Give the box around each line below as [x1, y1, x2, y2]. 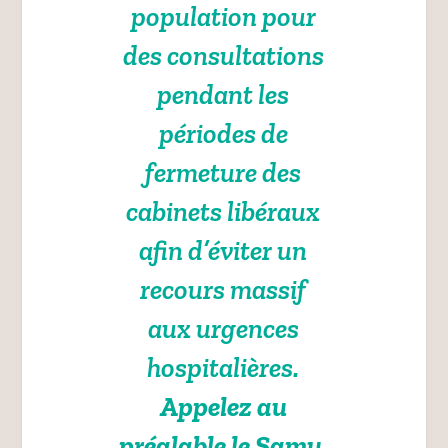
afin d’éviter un [139, 233, 308, 267]
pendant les [157, 77, 290, 111]
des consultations [122, 38, 324, 72]
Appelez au [159, 389, 287, 423]
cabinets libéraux [126, 194, 321, 228]
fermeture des [145, 155, 302, 189]
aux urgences [147, 311, 299, 345]
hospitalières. [147, 350, 300, 384]
